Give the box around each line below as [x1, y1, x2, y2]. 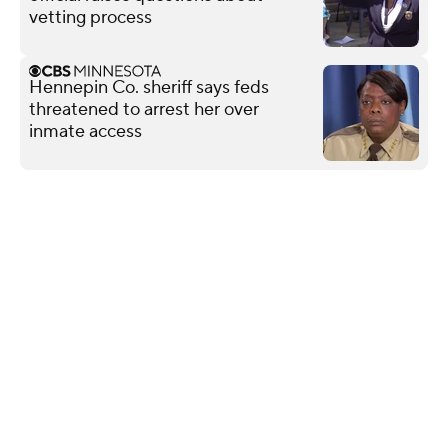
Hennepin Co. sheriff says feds [29, 75, 269, 99]
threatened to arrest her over [29, 97, 259, 121]
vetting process [29, 5, 152, 29]
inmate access [29, 119, 142, 143]
